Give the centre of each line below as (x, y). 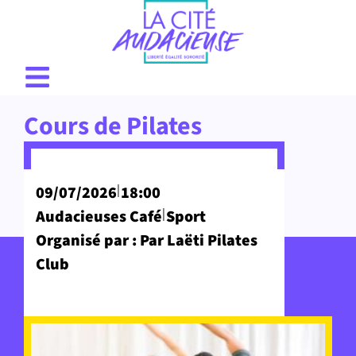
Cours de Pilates (113, 126)
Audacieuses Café (99, 217)
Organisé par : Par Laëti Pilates (147, 241)
